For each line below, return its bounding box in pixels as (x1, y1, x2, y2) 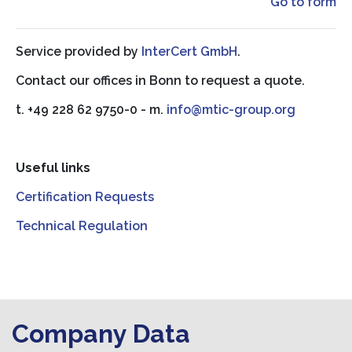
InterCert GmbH (141, 43, 237, 59)
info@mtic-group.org (167, 101, 295, 117)
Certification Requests (16, 189, 154, 204)
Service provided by (16, 43, 141, 59)
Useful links (16, 159, 90, 175)
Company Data (12, 318, 190, 348)
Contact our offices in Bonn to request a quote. (16, 72, 305, 88)
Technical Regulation (16, 218, 148, 233)
